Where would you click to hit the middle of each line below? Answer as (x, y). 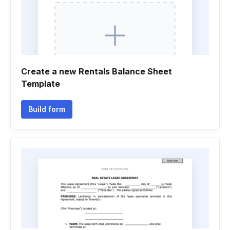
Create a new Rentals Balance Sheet (97, 71)
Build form (47, 109)
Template (41, 84)
